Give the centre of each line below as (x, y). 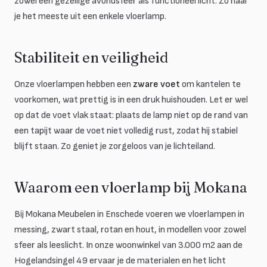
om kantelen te (210, 84)
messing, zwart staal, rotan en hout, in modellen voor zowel (130, 230)
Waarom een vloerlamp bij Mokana (131, 187)
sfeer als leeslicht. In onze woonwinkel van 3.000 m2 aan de (128, 245)
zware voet (156, 84)
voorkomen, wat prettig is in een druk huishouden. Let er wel (131, 100)
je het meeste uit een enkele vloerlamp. (90, 16)
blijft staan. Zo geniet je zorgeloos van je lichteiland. (115, 146)
